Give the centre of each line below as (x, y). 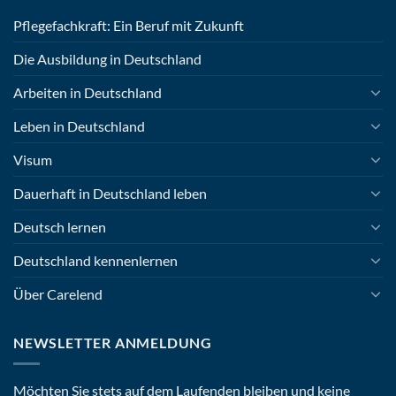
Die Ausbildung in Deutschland (107, 58)
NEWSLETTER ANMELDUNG (113, 342)
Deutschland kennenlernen (95, 260)
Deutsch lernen (60, 226)
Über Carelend (58, 293)
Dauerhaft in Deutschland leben (110, 193)
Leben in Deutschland (79, 126)
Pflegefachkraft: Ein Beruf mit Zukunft (129, 25)
